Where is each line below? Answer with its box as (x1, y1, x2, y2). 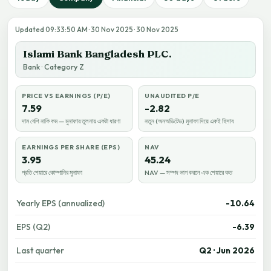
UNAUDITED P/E (145, 92, 200, 100)
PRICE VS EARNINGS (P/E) (22, 92, 111, 100)
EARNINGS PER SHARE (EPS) (22, 143, 120, 151)
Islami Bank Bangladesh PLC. (23, 48, 172, 60)
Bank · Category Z (23, 62, 84, 71)
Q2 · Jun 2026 (199, 245, 255, 256)
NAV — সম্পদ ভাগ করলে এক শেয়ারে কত (145, 168, 232, 177)
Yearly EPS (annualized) (16, 198, 105, 209)
